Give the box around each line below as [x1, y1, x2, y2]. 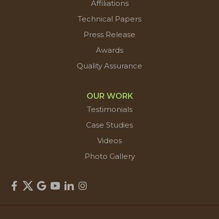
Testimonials [87, 105, 132, 114]
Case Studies [86, 120, 133, 130]
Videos [97, 136, 122, 145]
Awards [96, 45, 123, 55]
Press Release [84, 30, 135, 39]
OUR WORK [86, 91, 133, 101]
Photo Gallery [84, 152, 135, 161]
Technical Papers [78, 14, 141, 23]
